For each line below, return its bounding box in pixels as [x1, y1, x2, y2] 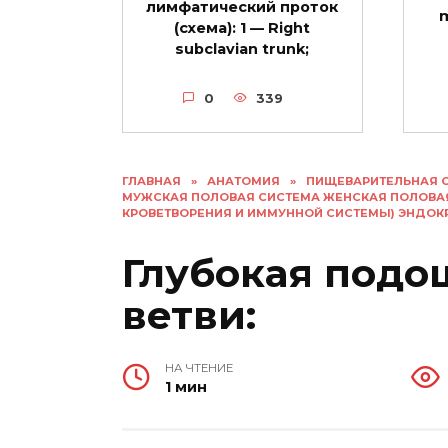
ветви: [122, 290, 256, 339]
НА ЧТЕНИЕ [165, 360, 234, 375]
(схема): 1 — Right [174, 18, 311, 37]
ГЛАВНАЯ [122, 173, 181, 188]
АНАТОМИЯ [207, 173, 280, 188]
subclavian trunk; [175, 39, 310, 58]
